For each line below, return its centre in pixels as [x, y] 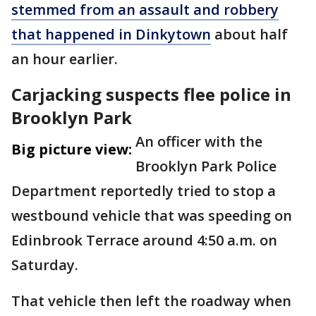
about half [249, 34]
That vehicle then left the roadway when [151, 301]
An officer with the [199, 141]
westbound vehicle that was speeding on [152, 215]
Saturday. [47, 265]
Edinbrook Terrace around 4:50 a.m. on [144, 240]
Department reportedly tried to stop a [144, 191]
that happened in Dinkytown [111, 34]
